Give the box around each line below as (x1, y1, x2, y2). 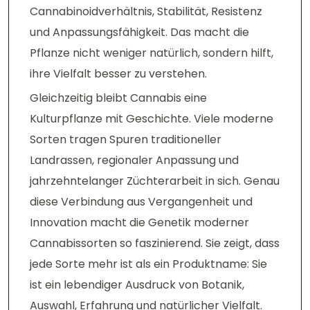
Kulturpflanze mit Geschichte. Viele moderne (30, 111, 273, 127)
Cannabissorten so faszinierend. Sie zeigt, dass (30, 235, 280, 252)
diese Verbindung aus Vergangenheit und (30, 194, 253, 210)
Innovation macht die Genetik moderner (30, 215, 249, 231)
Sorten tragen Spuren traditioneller (30, 131, 221, 148)
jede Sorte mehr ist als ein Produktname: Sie (30, 256, 267, 273)
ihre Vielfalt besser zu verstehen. (30, 66, 207, 82)
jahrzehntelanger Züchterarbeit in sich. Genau (30, 173, 280, 190)
